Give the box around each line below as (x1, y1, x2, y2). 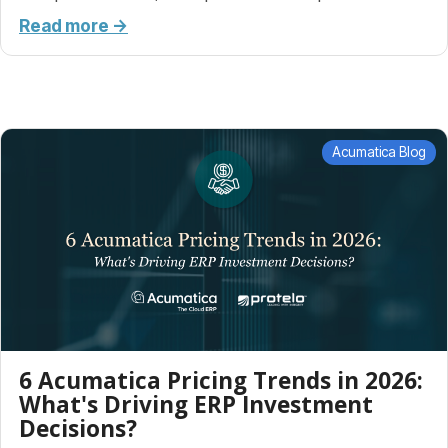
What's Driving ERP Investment (19, 389, 373, 421)
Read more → (19, 15, 128, 37)
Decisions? (19, 413, 137, 445)
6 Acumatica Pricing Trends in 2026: (19, 365, 423, 397)
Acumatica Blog (332, 144, 427, 161)
